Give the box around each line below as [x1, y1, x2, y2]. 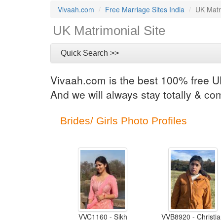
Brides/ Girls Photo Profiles [60, 115, 187, 126]
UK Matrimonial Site [53, 23, 165, 38]
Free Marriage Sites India [105, 4, 184, 14]
